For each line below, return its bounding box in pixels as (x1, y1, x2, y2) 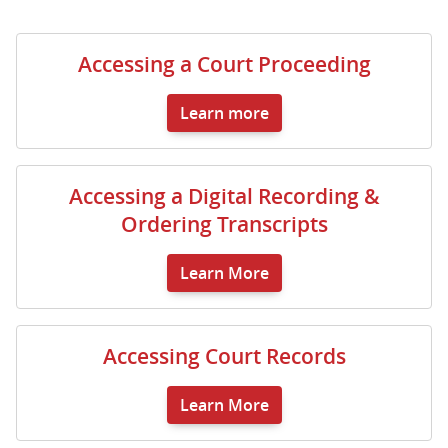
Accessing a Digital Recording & (68, 182, 380, 210)
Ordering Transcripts (120, 210, 328, 238)
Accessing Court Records (102, 342, 346, 370)
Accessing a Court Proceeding (77, 50, 371, 78)
